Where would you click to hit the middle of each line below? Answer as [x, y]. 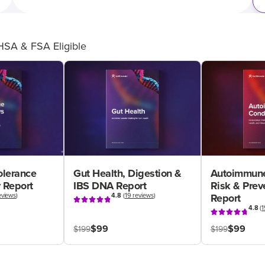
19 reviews [139, 195]
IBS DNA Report [110, 186]
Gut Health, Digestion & [127, 173]
